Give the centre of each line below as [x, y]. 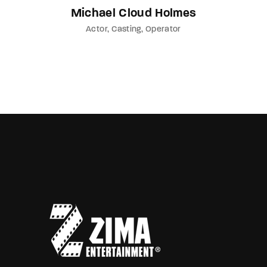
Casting [126, 30]
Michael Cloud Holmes [133, 13]
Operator [163, 30]
